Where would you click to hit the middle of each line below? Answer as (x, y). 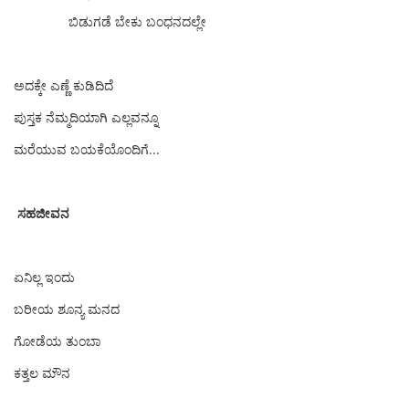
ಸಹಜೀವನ (43, 213)
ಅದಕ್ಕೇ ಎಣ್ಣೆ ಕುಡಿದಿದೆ (63, 85)
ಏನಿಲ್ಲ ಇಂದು (44, 277)
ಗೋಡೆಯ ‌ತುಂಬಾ (57, 341)
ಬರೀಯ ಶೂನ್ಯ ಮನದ (67, 309)
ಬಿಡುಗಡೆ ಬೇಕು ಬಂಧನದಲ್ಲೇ (110, 21)
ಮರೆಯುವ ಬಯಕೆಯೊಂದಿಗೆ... (87, 149)
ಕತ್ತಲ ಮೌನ (42, 373)
